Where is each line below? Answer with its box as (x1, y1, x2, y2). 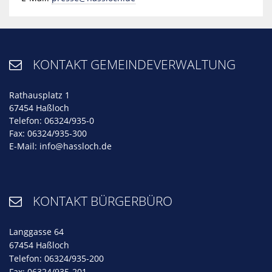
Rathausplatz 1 (9, 89, 70, 101)
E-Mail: (9, 140, 39, 152)
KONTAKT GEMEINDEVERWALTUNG (32, 56, 236, 73)
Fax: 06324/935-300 (9, 127, 87, 140)
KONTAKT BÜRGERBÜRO (32, 192, 172, 210)
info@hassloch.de (39, 140, 112, 152)
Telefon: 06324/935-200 (9, 253, 104, 265)
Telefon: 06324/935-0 (9, 115, 94, 127)
